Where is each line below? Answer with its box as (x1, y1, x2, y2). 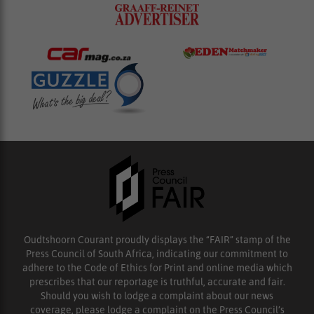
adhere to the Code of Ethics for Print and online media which (22, 262, 292, 274)
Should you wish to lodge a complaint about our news (41, 290, 273, 302)
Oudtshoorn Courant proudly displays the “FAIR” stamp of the (23, 234, 291, 246)
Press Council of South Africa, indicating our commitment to (26, 248, 288, 260)
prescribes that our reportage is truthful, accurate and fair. (29, 276, 285, 288)
